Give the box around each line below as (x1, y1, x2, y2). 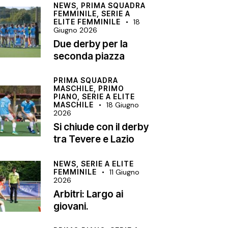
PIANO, (53, 92, 82, 101)
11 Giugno (109, 167, 140, 177)
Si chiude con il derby (53, 121, 149, 133)
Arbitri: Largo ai (53, 188, 124, 200)
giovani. (53, 200, 89, 212)
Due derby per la (53, 38, 128, 50)
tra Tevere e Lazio (53, 133, 135, 146)
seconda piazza (53, 50, 125, 63)
